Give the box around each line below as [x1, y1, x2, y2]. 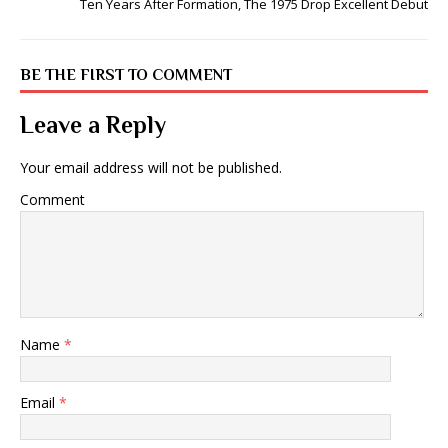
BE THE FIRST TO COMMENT [20, 66, 232, 84]
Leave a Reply [20, 111, 166, 138]
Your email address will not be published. [20, 158, 282, 177]
